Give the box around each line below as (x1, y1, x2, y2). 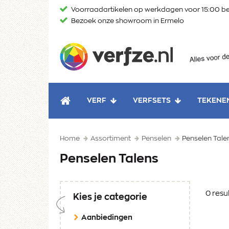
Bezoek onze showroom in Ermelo (70, 18, 184, 25)
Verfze (173, 41, 200, 50)
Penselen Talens (60, 153, 158, 166)
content (48, 27, 80, 35)
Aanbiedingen (81, 214, 132, 222)
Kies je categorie (73, 193, 147, 202)
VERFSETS (133, 97, 171, 105)
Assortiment (90, 135, 131, 143)
